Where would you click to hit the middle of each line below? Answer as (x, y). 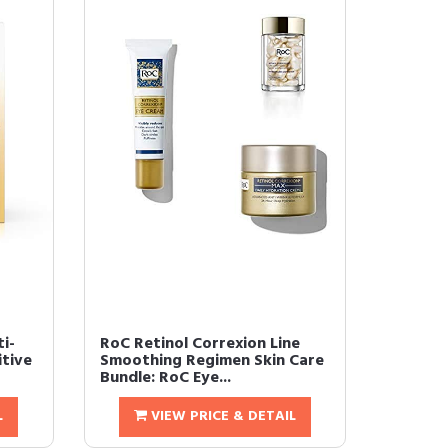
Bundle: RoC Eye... (165, 378)
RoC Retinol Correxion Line (199, 344)
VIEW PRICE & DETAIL (221, 416)
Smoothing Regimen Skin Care (211, 361)
